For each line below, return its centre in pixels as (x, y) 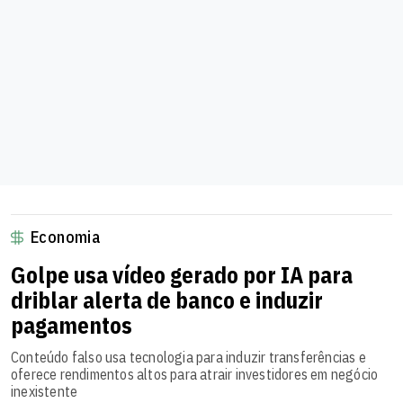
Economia (66, 237)
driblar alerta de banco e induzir (167, 300)
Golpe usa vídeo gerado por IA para (182, 275)
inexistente (45, 392)
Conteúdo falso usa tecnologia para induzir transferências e (188, 358)
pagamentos (72, 326)
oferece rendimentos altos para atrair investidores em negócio (195, 375)
